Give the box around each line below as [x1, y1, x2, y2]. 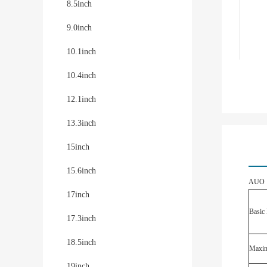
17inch [67, 190, 89, 199]
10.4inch [67, 71, 96, 80]
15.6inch [67, 166, 96, 175]
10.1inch [67, 47, 96, 56]
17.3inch [67, 214, 96, 223]
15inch [67, 142, 89, 151]
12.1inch [67, 95, 96, 104]
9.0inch [67, 23, 92, 32]
